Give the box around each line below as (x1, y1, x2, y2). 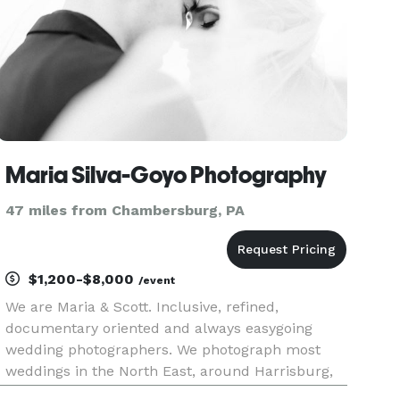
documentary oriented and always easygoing (5, 320, 313, 337)
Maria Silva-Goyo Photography (5, 162, 328, 188)
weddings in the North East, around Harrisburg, (5, 362, 334, 379)
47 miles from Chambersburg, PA (5, 202, 246, 219)
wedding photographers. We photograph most (5, 341, 321, 358)
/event (138, 274, 176, 287)
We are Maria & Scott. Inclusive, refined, (5, 298, 279, 315)
